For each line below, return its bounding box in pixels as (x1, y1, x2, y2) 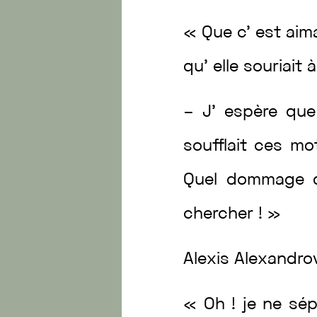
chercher (183, 207, 259, 222)
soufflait (183, 139, 255, 154)
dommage (226, 173, 313, 188)
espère (224, 105, 287, 120)
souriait (243, 59, 308, 75)
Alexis (183, 252, 235, 267)
